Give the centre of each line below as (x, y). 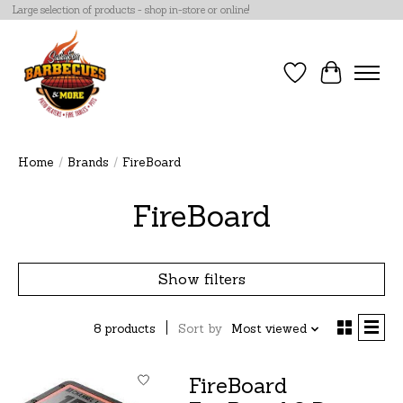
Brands (88, 163)
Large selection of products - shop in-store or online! (131, 10)
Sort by (200, 329)
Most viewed (269, 329)
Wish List (329, 81)
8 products (124, 328)
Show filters (201, 279)
